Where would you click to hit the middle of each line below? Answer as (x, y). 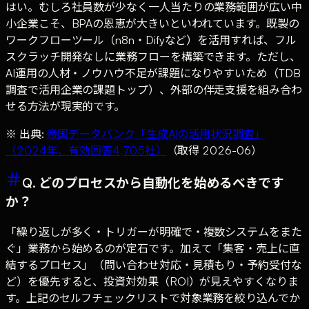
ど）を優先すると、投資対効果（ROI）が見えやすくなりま (152, 281)
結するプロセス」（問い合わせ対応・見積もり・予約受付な (154, 265)
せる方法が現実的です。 (66, 107)
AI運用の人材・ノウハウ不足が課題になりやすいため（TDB (153, 73)
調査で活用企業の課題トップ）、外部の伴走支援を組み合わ (154, 90)
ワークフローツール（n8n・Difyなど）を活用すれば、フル (151, 40)
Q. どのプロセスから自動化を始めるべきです (153, 182)
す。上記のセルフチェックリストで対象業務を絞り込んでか (153, 298)
